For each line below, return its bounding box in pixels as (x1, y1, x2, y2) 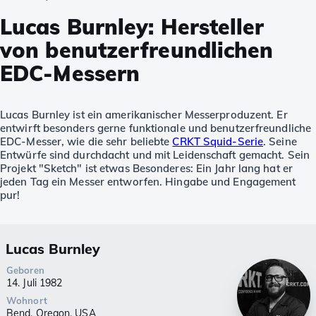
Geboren (6, 265, 44, 276)
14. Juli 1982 (6, 276, 63, 290)
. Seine (263, 135, 297, 149)
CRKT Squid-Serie (172, 135, 264, 149)
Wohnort (6, 295, 47, 307)
